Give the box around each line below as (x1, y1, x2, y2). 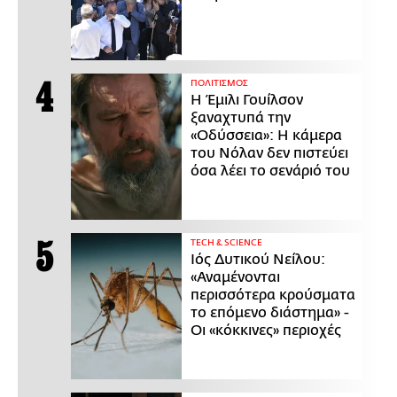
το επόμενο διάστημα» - (191, 305, 349, 322)
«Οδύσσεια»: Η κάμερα (191, 128, 342, 144)
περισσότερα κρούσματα (191, 287, 355, 304)
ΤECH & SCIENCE (191, 237, 262, 249)
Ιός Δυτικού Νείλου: (191, 252, 325, 269)
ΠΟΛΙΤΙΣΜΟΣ (191, 78, 248, 90)
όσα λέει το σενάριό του (191, 163, 350, 180)
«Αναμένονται (191, 269, 280, 286)
